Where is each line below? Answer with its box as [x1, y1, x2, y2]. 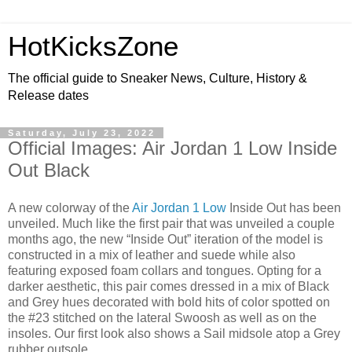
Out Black [8, 159, 90, 181]
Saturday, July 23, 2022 [8, 128, 156, 137]
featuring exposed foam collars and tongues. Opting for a [8, 263, 321, 277]
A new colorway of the [8, 200, 132, 214]
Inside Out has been [226, 200, 341, 214]
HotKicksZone [8, 31, 178, 61]
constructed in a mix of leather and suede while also [8, 247, 295, 262]
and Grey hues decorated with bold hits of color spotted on [8, 295, 330, 309]
